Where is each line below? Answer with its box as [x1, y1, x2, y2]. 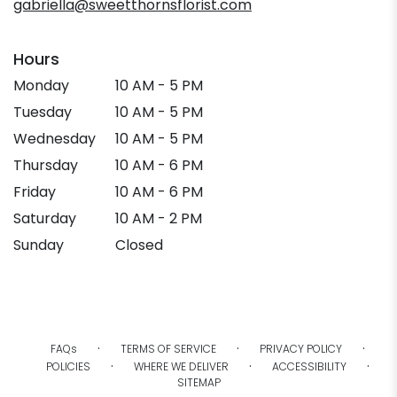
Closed [115, 235, 164, 256]
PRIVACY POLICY [259, 341, 342, 357]
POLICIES [45, 359, 90, 375]
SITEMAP [176, 375, 221, 391]
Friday [13, 182, 56, 203]
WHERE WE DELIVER [133, 359, 229, 375]
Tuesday [13, 102, 72, 123]
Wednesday [13, 128, 96, 150]
